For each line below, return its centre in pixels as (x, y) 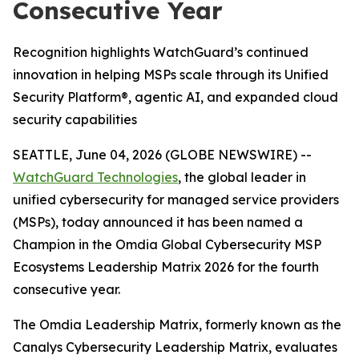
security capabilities (75, 119)
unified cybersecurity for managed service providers (176, 200)
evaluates (305, 347)
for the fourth (278, 267)
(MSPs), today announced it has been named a (158, 222)
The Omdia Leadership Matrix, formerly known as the (177, 325)
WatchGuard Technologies (95, 177)
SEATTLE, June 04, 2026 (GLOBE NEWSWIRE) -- (162, 155)
